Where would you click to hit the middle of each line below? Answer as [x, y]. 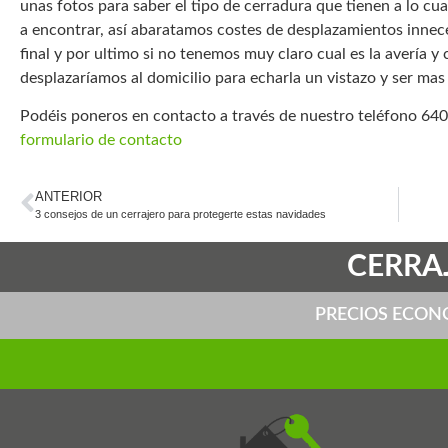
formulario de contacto [101, 140]
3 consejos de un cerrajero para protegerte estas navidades [180, 213]
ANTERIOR [68, 196]
